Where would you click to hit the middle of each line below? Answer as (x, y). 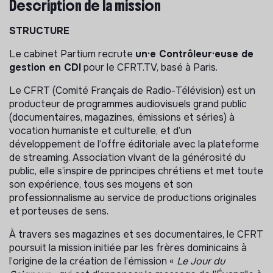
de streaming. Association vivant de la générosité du (127, 157)
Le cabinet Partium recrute (72, 54)
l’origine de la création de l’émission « (93, 261)
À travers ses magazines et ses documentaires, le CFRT (136, 234)
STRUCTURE (39, 30)
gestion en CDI (45, 67)
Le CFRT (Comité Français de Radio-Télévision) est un (132, 90)
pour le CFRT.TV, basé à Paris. (149, 67)
